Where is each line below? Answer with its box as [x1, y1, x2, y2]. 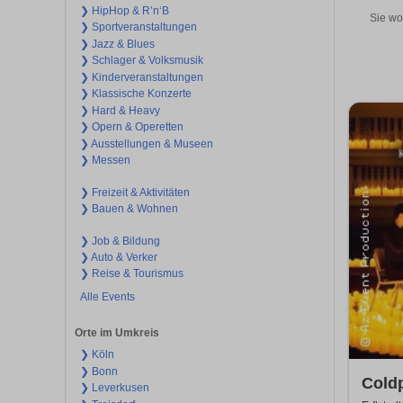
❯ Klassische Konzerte [79, 87, 192, 101]
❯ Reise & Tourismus [79, 267, 184, 281]
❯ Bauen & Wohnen [79, 202, 178, 216]
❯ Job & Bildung [79, 234, 160, 247]
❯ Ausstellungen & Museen [79, 137, 213, 150]
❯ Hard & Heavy [79, 103, 160, 117]
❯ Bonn [79, 364, 118, 378]
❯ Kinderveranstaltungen [79, 70, 203, 84]
